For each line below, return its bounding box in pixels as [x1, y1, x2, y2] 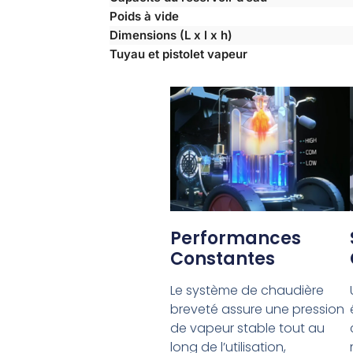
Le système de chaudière [169, 281, 324, 300]
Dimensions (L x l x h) [109, 27, 232, 43]
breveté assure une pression [169, 300, 344, 319]
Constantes [169, 247, 275, 272]
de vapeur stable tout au [169, 319, 325, 338]
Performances [169, 226, 301, 251]
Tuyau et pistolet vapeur [109, 46, 247, 61]
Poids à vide [109, 8, 179, 24]
